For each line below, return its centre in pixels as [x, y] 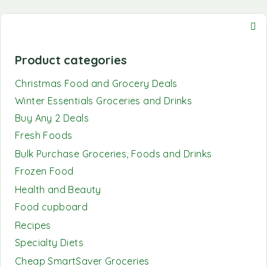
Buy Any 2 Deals [52, 118]
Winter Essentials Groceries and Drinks [104, 101]
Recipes [33, 225]
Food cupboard [52, 207]
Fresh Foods [44, 135]
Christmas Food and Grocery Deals [96, 83]
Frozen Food [44, 171]
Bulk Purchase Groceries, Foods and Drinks [114, 154]
